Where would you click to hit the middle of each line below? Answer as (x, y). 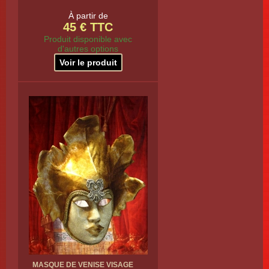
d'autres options (88, 49)
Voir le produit (88, 62)
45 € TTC (88, 27)
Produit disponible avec (88, 39)
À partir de (88, 16)
